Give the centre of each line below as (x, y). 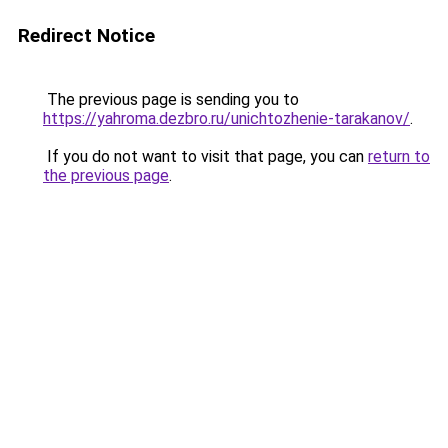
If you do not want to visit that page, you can (205, 156)
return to (399, 156)
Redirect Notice (86, 35)
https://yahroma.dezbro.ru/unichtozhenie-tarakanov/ (226, 118)
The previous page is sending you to (171, 99)
